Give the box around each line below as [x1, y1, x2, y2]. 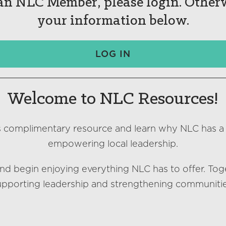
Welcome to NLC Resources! [8, 90, 218, 108]
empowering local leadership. [48, 138, 178, 149]
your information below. [37, 14, 189, 28]
